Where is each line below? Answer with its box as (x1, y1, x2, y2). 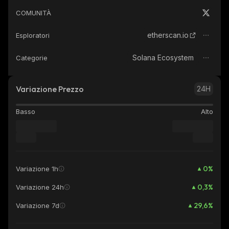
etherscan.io (147, 31, 189, 39)
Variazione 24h (16, 183, 64, 191)
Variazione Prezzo (16, 84, 84, 94)
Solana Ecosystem (132, 53, 194, 62)
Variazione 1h (16, 165, 58, 173)
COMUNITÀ (16, 9, 51, 17)
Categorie (16, 54, 48, 62)
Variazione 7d (16, 201, 59, 210)
